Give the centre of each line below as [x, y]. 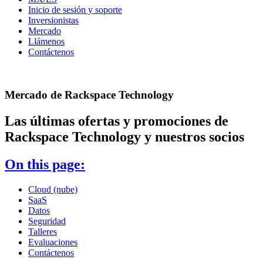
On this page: [45, 164]
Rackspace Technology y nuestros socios [124, 136]
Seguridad [47, 221]
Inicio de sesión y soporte [75, 10]
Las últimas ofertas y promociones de [117, 121]
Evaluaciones [53, 242]
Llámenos [46, 42]
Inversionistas [53, 21]
